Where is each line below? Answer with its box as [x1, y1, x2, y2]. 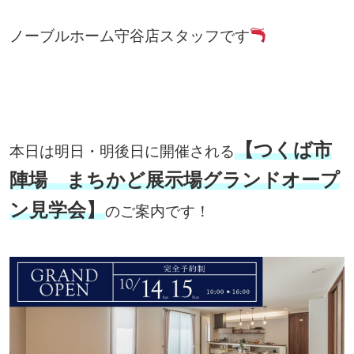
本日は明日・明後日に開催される [9, 142, 235, 160]
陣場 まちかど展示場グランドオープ [9, 168, 340, 190]
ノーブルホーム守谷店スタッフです [9, 27, 250, 44]
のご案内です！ [104, 202, 210, 220]
